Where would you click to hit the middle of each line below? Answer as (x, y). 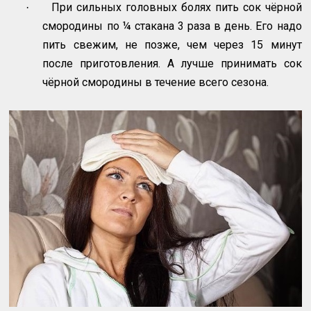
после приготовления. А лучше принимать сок (172, 63)
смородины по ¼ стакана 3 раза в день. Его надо (172, 26)
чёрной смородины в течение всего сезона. (156, 82)
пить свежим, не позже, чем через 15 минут (172, 44)
